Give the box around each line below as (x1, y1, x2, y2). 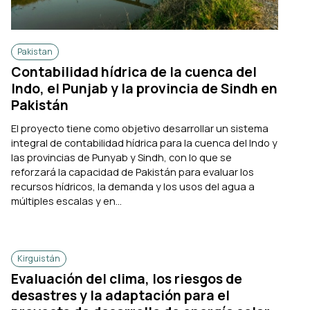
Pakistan (17, 45, 53, 57)
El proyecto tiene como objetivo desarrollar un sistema (11, 120, 268, 135)
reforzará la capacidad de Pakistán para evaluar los (11, 164, 254, 179)
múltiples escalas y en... (11, 193, 122, 208)
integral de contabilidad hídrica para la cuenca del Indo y (11, 135, 277, 149)
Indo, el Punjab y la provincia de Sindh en (11, 79, 277, 98)
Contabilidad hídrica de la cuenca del (11, 62, 257, 81)
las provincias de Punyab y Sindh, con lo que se (11, 149, 232, 164)
